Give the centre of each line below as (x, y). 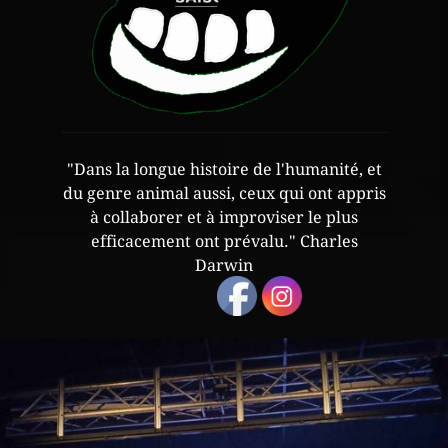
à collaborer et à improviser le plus (224, 217)
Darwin (224, 265)
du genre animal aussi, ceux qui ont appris (224, 193)
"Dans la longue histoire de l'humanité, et (224, 169)
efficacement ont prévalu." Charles (224, 241)
